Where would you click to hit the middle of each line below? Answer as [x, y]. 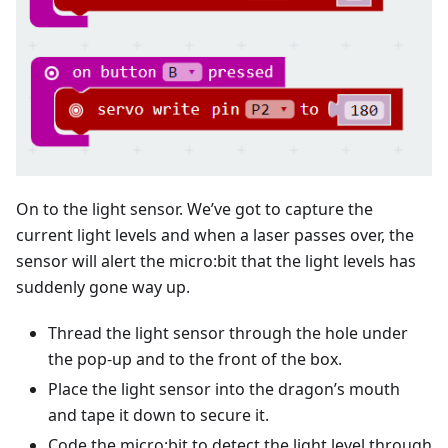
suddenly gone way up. [103, 286]
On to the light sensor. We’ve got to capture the [194, 208]
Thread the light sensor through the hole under [228, 332]
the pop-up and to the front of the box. [195, 358]
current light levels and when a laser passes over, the [215, 234]
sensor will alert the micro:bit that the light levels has [216, 260]
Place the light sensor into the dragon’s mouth [224, 388]
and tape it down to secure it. [158, 414]
